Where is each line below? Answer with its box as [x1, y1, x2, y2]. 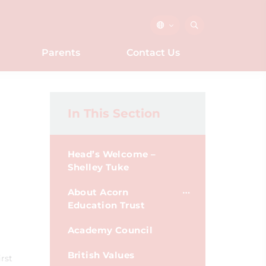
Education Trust [67, 199, 145, 211]
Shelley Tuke [67, 161, 129, 173]
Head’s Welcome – [67, 148, 156, 160]
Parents [41, 47, 80, 58]
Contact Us [126, 47, 180, 58]
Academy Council [67, 224, 153, 236]
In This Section [67, 106, 160, 121]
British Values [67, 249, 135, 261]
